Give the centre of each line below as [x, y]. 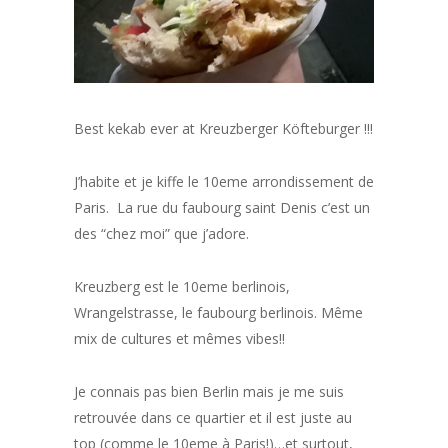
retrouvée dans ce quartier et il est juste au [213, 417]
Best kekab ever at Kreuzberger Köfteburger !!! [223, 128]
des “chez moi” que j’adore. [161, 233]
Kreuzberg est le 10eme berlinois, [182, 286]
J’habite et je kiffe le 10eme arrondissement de [224, 181]
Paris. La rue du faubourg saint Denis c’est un [222, 207]
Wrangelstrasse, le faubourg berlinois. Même [218, 312]
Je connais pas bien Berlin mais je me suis [209, 391]
